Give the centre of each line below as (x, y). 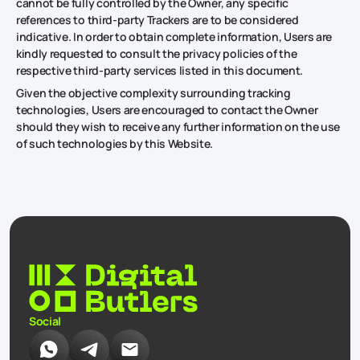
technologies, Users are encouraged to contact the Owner (167, 109)
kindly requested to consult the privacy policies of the (157, 53)
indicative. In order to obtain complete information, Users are (174, 36)
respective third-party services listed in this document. (160, 70)
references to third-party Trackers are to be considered (157, 19)
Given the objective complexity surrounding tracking (153, 92)
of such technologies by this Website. (115, 143)
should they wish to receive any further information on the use (178, 126)
